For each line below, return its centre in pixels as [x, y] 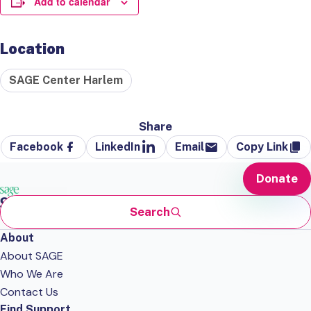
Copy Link [262, 147]
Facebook [36, 147]
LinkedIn [117, 147]
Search [150, 212]
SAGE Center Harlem [66, 80]
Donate [277, 178]
